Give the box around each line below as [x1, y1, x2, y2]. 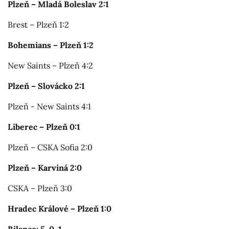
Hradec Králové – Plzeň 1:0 [8, 203, 111, 214]
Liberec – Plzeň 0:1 [8, 121, 80, 132]
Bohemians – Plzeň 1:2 [8, 39, 94, 50]
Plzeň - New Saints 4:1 [8, 101, 91, 111]
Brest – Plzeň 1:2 [8, 19, 69, 30]
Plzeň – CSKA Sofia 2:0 [8, 142, 93, 152]
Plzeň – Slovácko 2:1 [8, 80, 85, 91]
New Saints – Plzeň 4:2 [8, 60, 93, 71]
